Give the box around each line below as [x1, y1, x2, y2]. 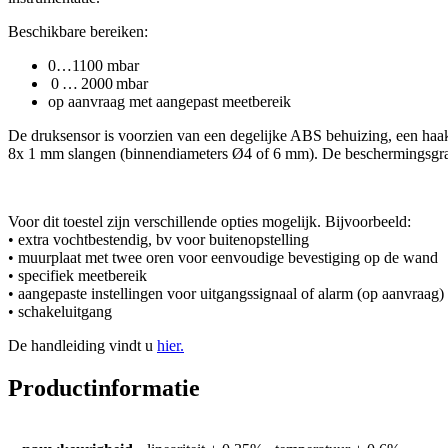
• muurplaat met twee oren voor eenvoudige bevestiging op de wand [8, 248, 438, 266]
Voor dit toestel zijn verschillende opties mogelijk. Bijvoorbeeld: [8, 212, 411, 230]
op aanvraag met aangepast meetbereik [48, 92, 291, 110]
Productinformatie [8, 374, 200, 401]
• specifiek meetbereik [8, 266, 147, 284]
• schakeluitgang [8, 302, 112, 320]
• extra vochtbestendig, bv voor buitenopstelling [8, 230, 309, 248]
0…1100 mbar [48, 56, 139, 74]
